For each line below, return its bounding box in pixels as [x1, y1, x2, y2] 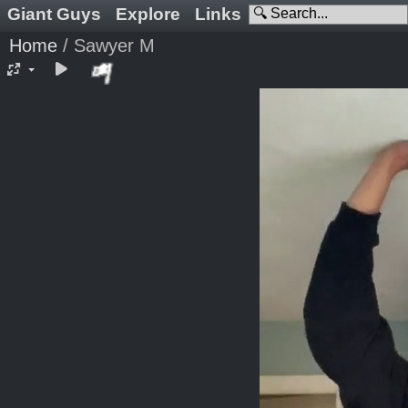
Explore [116, 5, 180, 24]
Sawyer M [74, 36, 155, 56]
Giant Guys [7, 5, 101, 24]
